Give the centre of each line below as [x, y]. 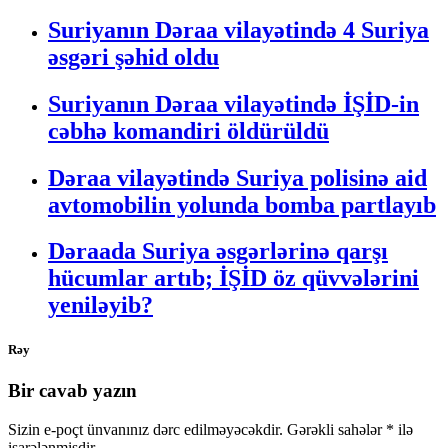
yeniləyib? [100, 305]
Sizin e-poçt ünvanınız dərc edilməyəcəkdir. [145, 429]
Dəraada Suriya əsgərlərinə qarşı [218, 251]
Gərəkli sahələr [336, 429]
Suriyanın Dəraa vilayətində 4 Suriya [238, 29]
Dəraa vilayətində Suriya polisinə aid [237, 177]
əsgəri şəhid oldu [133, 56]
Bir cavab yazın [72, 390]
